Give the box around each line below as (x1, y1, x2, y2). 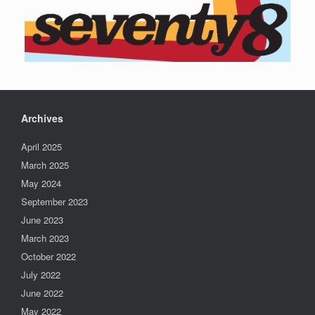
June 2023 (21, 212, 63, 226)
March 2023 (21, 231, 69, 245)
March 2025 (21, 157, 69, 172)
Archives (21, 110, 63, 125)
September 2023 (21, 194, 88, 208)
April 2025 (21, 139, 62, 153)
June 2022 (21, 285, 63, 300)
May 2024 (21, 176, 61, 190)
